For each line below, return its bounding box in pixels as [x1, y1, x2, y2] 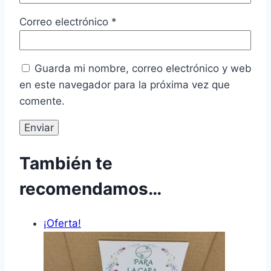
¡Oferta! [44, 217, 81, 229]
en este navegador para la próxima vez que [19, 79, 230, 91]
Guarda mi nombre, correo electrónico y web [34, 62, 252, 75]
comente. [19, 95, 65, 108]
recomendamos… [19, 178, 162, 199]
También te [19, 152, 113, 174]
